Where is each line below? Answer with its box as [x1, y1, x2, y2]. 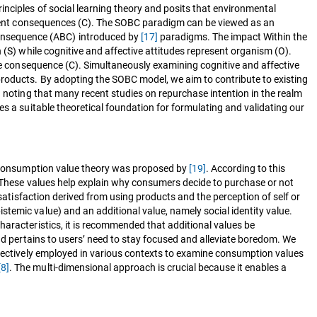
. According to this [205, 162, 286, 174]
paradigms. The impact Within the [157, 30, 308, 42]
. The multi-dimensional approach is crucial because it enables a [9, 261, 287, 273]
